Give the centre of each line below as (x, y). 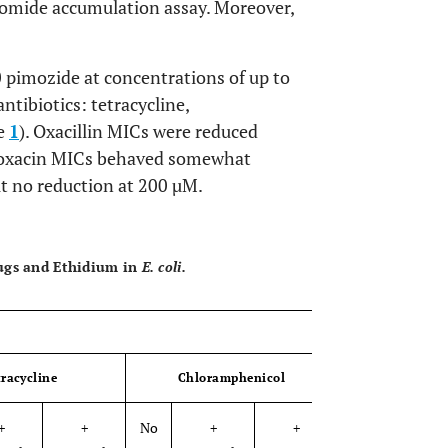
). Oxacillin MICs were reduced (138, 131)
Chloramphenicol (231, 377)
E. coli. (163, 266)
